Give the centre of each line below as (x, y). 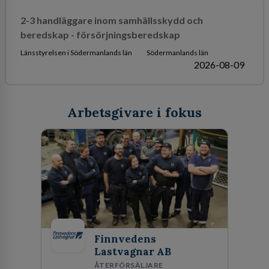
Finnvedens (125, 239)
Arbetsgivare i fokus (134, 112)
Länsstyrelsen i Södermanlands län (76, 52)
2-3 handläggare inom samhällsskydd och (111, 20)
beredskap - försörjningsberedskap (100, 34)
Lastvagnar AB (133, 252)
